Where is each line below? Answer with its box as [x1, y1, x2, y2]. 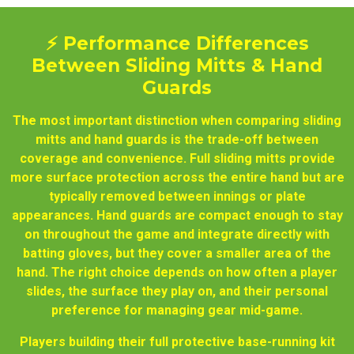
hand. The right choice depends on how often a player [17, 264, 337, 280]
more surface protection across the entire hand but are [9, 169, 345, 185]
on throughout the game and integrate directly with [24, 226, 330, 242]
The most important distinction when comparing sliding [13, 112, 341, 128]
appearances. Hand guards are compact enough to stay [11, 207, 343, 223]
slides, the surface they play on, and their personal [26, 283, 328, 299]
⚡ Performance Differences [45, 32, 309, 55]
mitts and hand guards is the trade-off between [36, 131, 318, 147]
